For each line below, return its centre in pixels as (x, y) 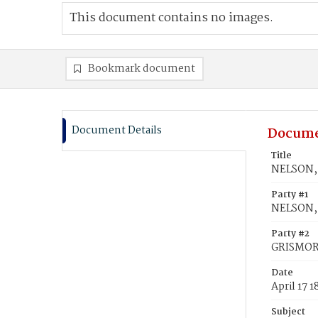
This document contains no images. (171, 18)
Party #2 (290, 234)
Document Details (117, 131)
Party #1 (290, 195)
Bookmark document (142, 69)
